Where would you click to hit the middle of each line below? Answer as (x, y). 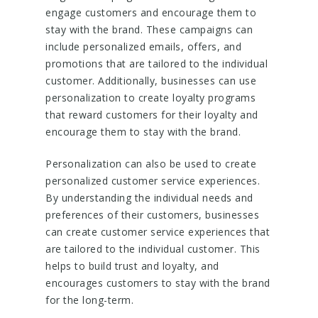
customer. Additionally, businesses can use (151, 81)
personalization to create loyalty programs (150, 98)
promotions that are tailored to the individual (157, 64)
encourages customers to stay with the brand (158, 283)
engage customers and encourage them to (151, 12)
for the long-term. (89, 300)
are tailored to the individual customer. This (153, 249)
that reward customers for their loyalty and (152, 115)
